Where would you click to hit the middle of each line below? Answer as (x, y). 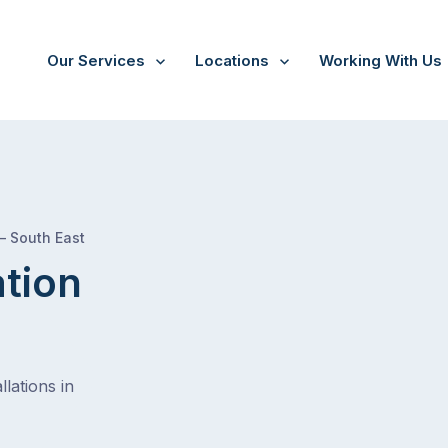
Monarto (108, 234)
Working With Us (380, 60)
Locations (232, 60)
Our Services (96, 60)
